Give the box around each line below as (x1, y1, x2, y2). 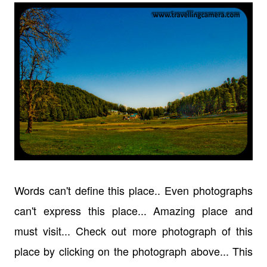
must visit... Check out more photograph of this (14, 223, 253, 239)
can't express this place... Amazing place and (14, 203, 253, 219)
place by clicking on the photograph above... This (14, 243, 253, 259)
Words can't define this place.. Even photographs (14, 182, 253, 198)
